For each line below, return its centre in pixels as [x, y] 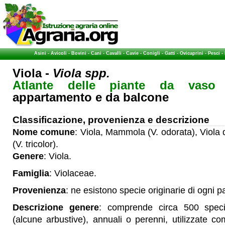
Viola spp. [81, 73]
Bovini [79, 53]
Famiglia [31, 173]
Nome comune [44, 132]
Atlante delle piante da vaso [114, 85]
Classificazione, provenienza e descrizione [111, 120]
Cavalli [114, 53]
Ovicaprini [192, 53]
